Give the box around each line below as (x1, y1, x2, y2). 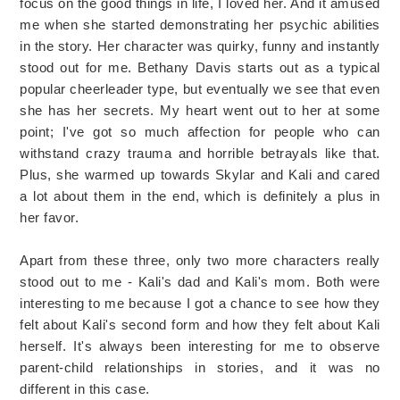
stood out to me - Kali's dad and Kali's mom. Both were (20, 273, 380, 289)
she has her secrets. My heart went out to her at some (20, 102, 380, 118)
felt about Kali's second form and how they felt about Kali (20, 316, 380, 332)
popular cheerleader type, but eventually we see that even (20, 80, 380, 96)
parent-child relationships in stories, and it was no (20, 359, 380, 375)
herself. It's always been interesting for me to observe (20, 337, 380, 354)
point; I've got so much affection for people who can (20, 123, 380, 139)
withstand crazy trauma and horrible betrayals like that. (20, 145, 380, 161)
